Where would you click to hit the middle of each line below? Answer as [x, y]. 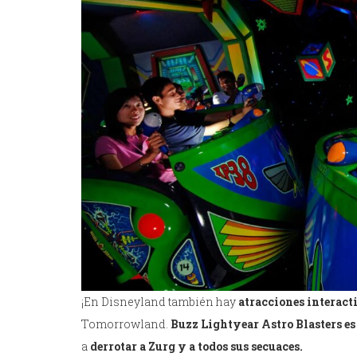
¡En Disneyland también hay [160, 302]
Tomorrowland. [126, 324]
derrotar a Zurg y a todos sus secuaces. [198, 347]
